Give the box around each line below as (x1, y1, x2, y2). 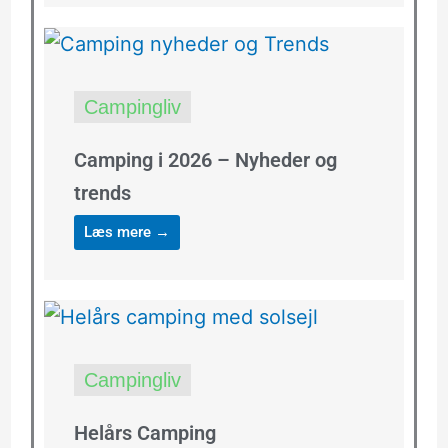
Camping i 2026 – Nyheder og (73, 147, 337, 172)
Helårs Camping (73, 420, 216, 445)
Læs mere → (83, 222, 170, 241)
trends (73, 180, 131, 205)
